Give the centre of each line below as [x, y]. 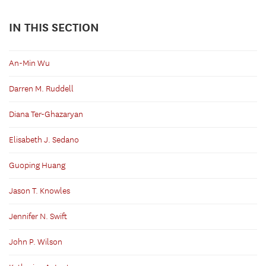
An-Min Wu [29, 63]
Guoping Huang [37, 165]
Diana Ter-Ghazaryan [46, 114]
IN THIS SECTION [54, 27]
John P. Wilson [36, 242]
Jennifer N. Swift [38, 216]
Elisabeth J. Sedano [44, 140]
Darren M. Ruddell [41, 89]
